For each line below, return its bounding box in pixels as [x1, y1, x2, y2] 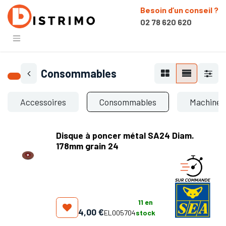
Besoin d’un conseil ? [140, 5, 218, 15]
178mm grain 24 [56, 140, 119, 151]
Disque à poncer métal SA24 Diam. [56, 129, 194, 141]
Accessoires [20, 96, 66, 107]
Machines [190, 96, 225, 107]
